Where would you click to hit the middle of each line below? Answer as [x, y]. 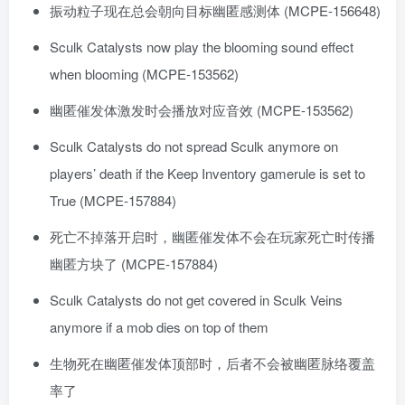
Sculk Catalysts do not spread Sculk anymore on [194, 146]
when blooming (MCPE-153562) [144, 74]
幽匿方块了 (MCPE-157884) [134, 264]
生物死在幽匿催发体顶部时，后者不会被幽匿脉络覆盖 [212, 363]
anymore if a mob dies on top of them [159, 327]
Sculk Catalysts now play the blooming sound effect [202, 47]
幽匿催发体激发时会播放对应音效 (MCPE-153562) [202, 110]
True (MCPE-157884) [113, 201]
